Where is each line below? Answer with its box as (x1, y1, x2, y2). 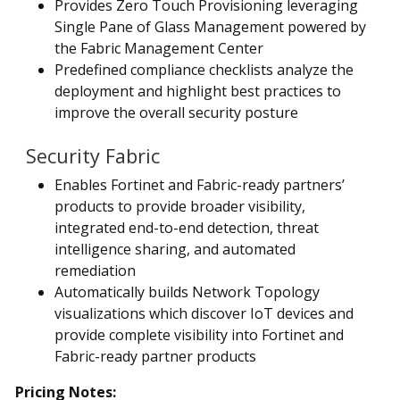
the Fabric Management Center (54, 37, 263, 58)
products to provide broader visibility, (54, 196, 305, 216)
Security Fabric (26, 142, 160, 169)
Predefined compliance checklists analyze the (54, 59, 354, 79)
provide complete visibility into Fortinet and (54, 324, 344, 345)
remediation (54, 260, 136, 280)
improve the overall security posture (54, 102, 298, 122)
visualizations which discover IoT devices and (54, 303, 354, 323)
